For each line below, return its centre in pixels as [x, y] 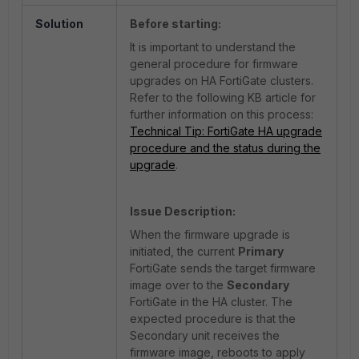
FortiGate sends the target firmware [223, 268]
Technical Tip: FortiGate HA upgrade [226, 131]
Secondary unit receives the [205, 335]
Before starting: [175, 24]
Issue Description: [183, 211]
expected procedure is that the [213, 319]
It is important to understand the [213, 47]
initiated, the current [184, 251]
